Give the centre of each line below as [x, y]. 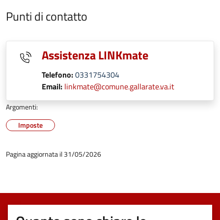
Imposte [30, 125]
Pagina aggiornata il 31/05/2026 [54, 154]
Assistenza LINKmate [95, 55]
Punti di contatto [47, 16]
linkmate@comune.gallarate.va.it [119, 86]
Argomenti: [22, 107]
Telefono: [57, 75]
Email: [53, 86]
